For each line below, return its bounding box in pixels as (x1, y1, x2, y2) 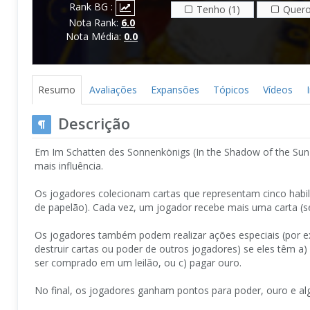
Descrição (58, 112, 130, 134)
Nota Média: (66, 29, 124, 43)
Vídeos (263, 82, 293, 96)
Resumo (38, 82, 75, 96)
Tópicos (213, 82, 249, 96)
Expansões (151, 82, 199, 96)
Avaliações (89, 82, 137, 96)
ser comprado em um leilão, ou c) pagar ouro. (35, 255, 241, 269)
